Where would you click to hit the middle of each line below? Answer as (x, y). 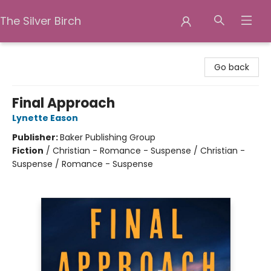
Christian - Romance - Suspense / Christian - (149, 151)
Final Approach (64, 103)
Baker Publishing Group (108, 137)
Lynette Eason (45, 118)
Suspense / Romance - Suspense (83, 164)
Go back (232, 67)
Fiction (28, 151)
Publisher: (36, 137)
